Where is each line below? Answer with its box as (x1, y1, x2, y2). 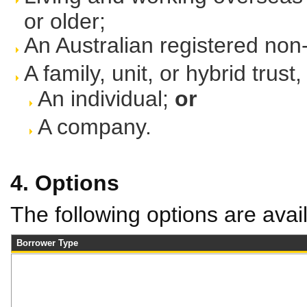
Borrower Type (16, 238, 78, 248)
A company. (38, 114, 151, 139)
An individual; (38, 86, 175, 111)
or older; (24, 9, 106, 29)
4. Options (10, 171, 119, 195)
